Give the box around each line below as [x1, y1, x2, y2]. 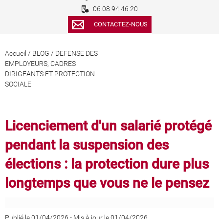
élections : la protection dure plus [5, 156, 209, 173]
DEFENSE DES [55, 49, 98, 58]
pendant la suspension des [5, 137, 169, 153]
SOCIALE [5, 80, 31, 88]
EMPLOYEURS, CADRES [5, 60, 76, 68]
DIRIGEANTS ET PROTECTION [5, 70, 95, 78]
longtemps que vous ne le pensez [5, 175, 209, 192]
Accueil [5, 49, 26, 58]
